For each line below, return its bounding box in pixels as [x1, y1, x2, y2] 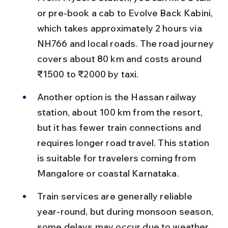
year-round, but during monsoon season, [37, 206, 216, 217]
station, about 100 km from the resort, [37, 106, 205, 118]
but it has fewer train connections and [37, 122, 204, 133]
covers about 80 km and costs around [37, 53, 204, 65]
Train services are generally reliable [37, 190, 194, 202]
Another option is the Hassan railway [37, 91, 199, 103]
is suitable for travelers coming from [37, 152, 198, 164]
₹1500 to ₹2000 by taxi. [37, 68, 139, 80]
